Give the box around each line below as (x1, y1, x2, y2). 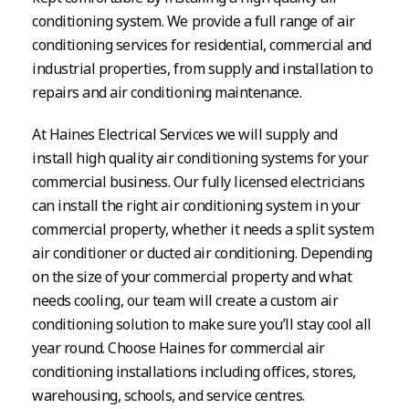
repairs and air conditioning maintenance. (32, 81, 302, 102)
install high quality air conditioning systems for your (32, 147, 369, 168)
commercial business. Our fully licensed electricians (32, 171, 365, 192)
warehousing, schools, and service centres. (32, 384, 305, 405)
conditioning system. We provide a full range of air (32, 10, 355, 31)
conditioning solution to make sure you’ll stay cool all (32, 313, 372, 334)
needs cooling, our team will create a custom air (32, 289, 339, 310)
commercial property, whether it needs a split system (32, 218, 374, 239)
